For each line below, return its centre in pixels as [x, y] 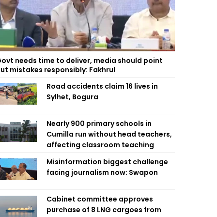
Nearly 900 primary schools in [99, 124]
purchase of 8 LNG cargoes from [104, 210]
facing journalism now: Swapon [102, 172]
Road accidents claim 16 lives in [102, 86]
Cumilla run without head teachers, [109, 134]
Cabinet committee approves [100, 199]
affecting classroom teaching [100, 145]
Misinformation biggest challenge [107, 162]
